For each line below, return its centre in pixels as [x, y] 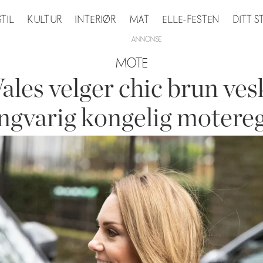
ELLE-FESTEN [191, 20]
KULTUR [45, 20]
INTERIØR [96, 20]
